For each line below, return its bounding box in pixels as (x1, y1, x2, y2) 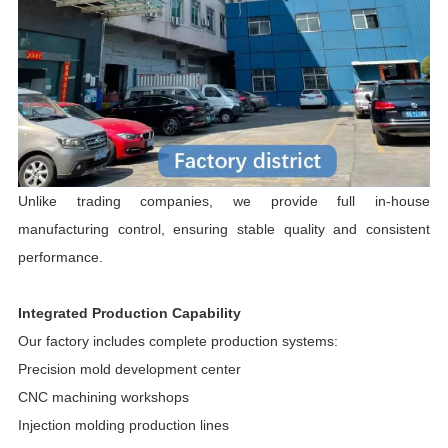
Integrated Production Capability (17, 304, 241, 321)
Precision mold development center (17, 360, 241, 377)
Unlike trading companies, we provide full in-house (17, 192, 430, 209)
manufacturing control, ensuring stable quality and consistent (17, 220, 430, 237)
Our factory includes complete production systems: (17, 332, 338, 349)
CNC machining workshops (17, 388, 189, 405)
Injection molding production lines (17, 416, 229, 433)
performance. (17, 248, 103, 265)
